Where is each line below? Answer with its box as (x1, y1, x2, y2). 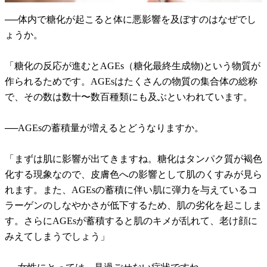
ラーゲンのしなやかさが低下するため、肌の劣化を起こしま (5, 200, 262, 211)
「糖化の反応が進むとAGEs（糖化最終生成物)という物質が (5, 61, 260, 72)
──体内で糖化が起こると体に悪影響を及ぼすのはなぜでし (5, 14, 256, 25)
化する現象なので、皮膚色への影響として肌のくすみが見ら (5, 169, 262, 180)
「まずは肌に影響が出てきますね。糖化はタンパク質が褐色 (5, 154, 262, 164)
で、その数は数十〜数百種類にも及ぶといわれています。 (5, 92, 253, 103)
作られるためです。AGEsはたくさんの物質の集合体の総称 (5, 76, 257, 87)
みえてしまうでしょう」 (5, 231, 110, 242)
